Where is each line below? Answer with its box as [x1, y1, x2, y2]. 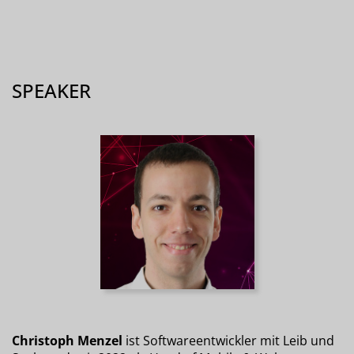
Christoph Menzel [12, 331, 122, 349]
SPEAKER [12, 77, 91, 104]
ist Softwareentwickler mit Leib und [122, 331, 334, 349]
